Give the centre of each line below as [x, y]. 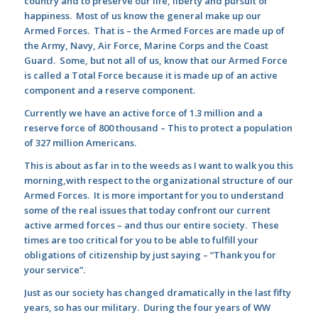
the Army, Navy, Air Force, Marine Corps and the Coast [146, 46]
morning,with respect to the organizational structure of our [158, 181]
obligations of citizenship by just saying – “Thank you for [150, 255]
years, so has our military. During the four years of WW [147, 308]
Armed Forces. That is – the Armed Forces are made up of [154, 31]
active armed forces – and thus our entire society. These [151, 225]
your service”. [54, 270]
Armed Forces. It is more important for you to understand [154, 196]
